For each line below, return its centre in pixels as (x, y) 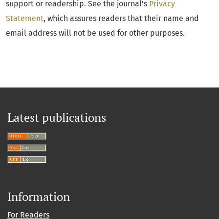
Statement (25, 18)
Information (39, 197)
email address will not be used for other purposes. (95, 33)
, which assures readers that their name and (121, 18)
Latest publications (57, 117)
